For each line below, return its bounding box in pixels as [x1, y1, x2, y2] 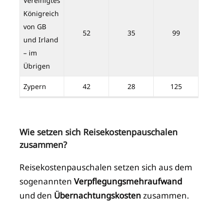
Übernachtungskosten [54, 190, 143, 201]
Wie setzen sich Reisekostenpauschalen [19, 126, 178, 138]
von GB [23, 22, 46, 32]
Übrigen [23, 61, 50, 71]
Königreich [23, 9, 59, 18]
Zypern [23, 82, 46, 91]
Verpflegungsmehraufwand [74, 176, 182, 187]
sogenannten [19, 176, 74, 187]
